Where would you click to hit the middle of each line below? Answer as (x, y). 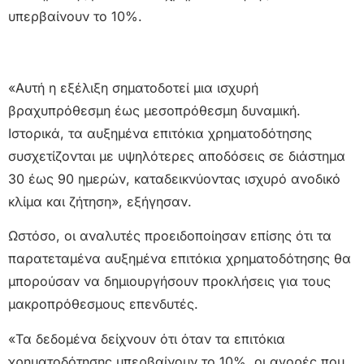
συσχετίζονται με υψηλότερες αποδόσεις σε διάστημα (177, 156)
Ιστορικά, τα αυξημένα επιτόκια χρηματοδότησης (160, 133)
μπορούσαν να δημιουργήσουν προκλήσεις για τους (169, 282)
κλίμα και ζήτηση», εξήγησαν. (100, 201)
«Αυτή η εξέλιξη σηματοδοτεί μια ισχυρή (133, 87)
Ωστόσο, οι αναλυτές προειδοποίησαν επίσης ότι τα (170, 236)
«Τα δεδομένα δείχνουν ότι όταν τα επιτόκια (147, 338)
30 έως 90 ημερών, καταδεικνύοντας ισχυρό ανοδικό (174, 178)
